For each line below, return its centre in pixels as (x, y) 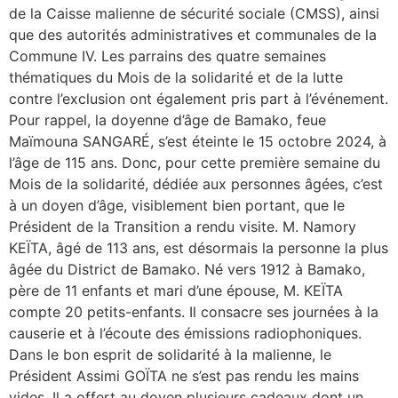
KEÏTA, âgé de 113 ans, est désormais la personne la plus (199, 248)
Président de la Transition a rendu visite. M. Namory (183, 227)
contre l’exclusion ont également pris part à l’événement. (199, 99)
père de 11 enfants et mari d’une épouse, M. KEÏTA (176, 291)
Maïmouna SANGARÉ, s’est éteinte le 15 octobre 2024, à (198, 142)
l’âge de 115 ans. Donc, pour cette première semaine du (195, 163)
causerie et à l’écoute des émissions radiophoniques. (185, 334)
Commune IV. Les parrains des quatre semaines (167, 56)
